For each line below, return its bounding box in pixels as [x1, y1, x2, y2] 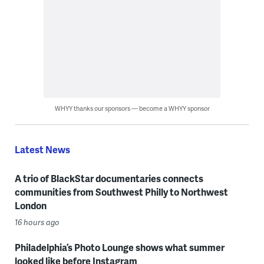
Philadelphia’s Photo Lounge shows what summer [14, 240, 225, 255]
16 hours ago [14, 217, 60, 228]
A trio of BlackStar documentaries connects [14, 171, 203, 186]
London [14, 199, 47, 213]
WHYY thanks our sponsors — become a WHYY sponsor [54, 104, 210, 113]
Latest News [14, 143, 70, 157]
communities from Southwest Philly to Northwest [14, 185, 228, 199]
